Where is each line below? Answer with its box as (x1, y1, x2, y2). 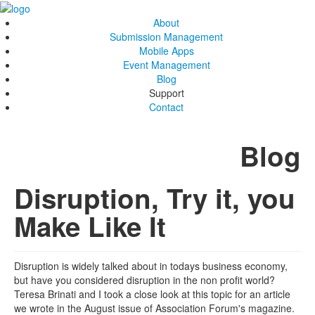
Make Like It (14, 207, 166, 246)
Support (148, 86, 184, 101)
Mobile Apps (139, 44, 194, 58)
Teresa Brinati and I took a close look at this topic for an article (14, 287, 290, 302)
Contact (149, 100, 184, 115)
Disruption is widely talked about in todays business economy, (14, 259, 288, 274)
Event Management (122, 58, 210, 72)
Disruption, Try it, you (14, 179, 295, 218)
